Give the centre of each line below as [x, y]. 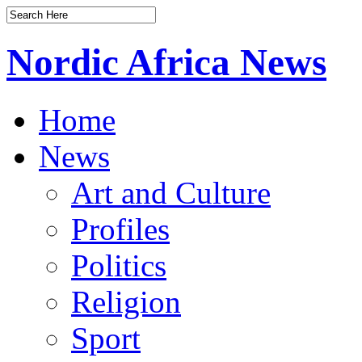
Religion [126, 301]
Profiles [120, 229]
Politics [119, 265]
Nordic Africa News [166, 63]
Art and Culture [171, 192]
